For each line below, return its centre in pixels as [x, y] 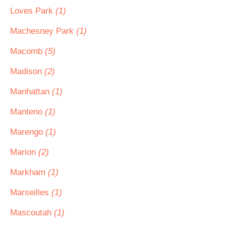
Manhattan [31, 92]
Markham [29, 172]
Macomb [27, 51]
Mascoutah [32, 213]
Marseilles [31, 192]
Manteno [27, 112]
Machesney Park [43, 31]
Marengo [28, 132]
